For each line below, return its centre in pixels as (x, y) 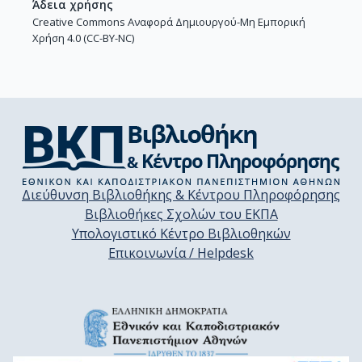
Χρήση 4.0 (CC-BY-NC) (83, 38)
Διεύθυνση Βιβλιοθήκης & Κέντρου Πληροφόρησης (181, 195)
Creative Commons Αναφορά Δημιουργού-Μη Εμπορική (169, 21)
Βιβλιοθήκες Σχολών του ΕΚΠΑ (181, 214)
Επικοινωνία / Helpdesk (181, 253)
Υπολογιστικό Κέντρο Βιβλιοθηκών (181, 234)
